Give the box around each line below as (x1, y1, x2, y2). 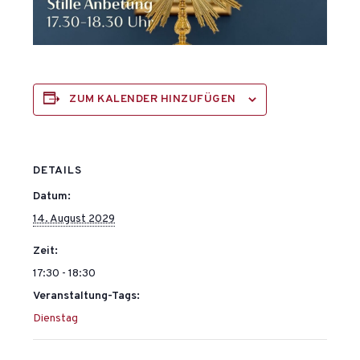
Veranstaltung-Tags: (33, 289, 141, 304)
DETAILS (33, 164, 83, 178)
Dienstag (33, 312, 79, 326)
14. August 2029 (33, 212, 116, 227)
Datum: (33, 190, 72, 204)
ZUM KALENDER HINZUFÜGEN (69, 92, 236, 107)
